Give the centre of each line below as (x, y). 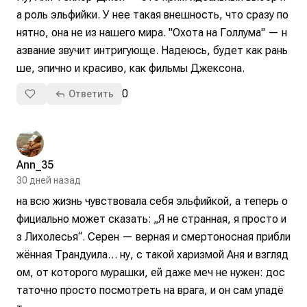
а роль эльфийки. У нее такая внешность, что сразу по (152, 15)
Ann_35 (35, 165)
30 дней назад (49, 181)
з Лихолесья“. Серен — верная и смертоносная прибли (153, 237)
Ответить (91, 94)
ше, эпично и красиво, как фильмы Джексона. (131, 69)
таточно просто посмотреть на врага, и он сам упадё (150, 291)
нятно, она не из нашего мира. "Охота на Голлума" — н (152, 33)
